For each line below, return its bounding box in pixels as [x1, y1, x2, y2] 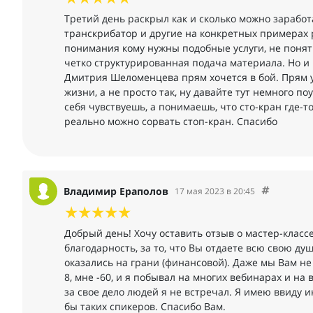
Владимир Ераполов [64, 184, 168, 198]
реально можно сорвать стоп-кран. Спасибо [64, 114, 277, 128]
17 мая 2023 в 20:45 [175, 185, 255, 198]
